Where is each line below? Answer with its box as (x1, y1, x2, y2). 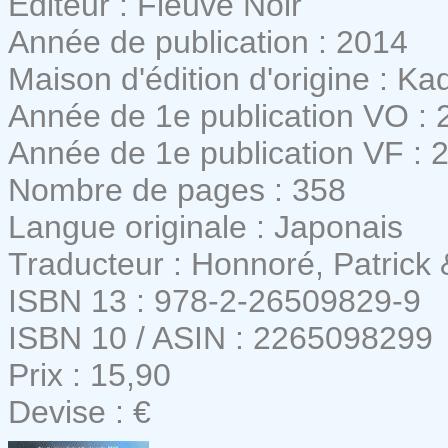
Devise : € (8, 393, 151, 430)
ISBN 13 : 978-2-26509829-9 (8, 282, 421, 319)
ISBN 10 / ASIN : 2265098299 (8, 319, 433, 356)
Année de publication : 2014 (8, 23, 408, 60)
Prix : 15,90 (8, 356, 171, 393)
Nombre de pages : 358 (8, 171, 346, 208)
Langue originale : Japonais (8, 208, 403, 245)
